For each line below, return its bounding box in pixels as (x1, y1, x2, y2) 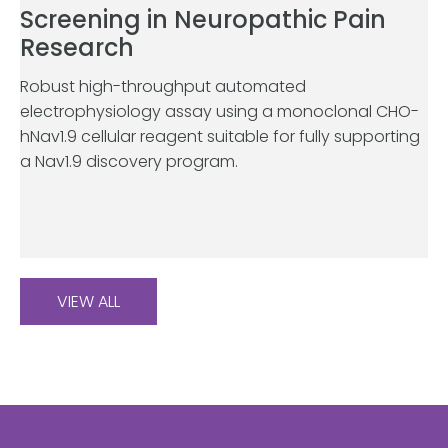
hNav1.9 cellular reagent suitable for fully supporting (20, 125, 420, 148)
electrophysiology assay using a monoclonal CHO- (20, 100, 419, 123)
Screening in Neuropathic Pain (20, 3, 386, 36)
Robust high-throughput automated (20, 75, 306, 98)
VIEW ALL (57, 290, 120, 313)
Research (20, 31, 134, 64)
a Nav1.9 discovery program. (20, 150, 238, 173)
